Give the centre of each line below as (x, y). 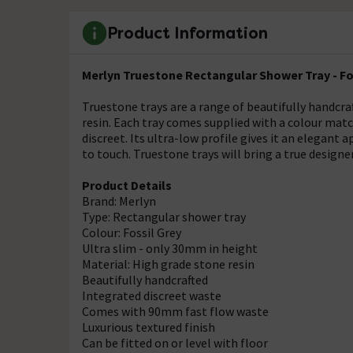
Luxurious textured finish (149, 327)
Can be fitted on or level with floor (175, 343)
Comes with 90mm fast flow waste (175, 311)
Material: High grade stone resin (168, 264)
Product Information (188, 33)
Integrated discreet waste (152, 295)
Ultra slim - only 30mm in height (170, 248)
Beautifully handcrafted (145, 280)
